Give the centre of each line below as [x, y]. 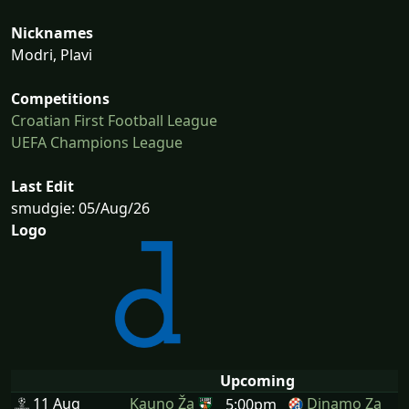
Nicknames [52, 33]
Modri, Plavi [52, 55]
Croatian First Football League [114, 121]
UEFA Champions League [97, 143]
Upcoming [257, 380]
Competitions [60, 99]
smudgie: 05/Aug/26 [80, 209]
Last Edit [42, 187]
